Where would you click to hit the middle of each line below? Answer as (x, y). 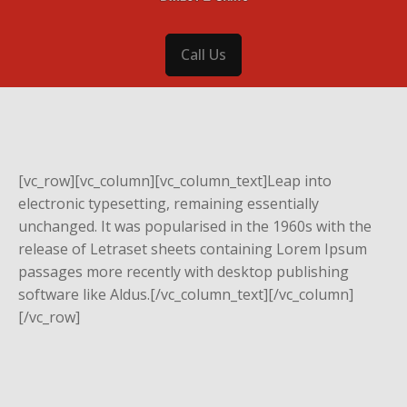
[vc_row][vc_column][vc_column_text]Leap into (175, 180)
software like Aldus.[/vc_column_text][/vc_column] (186, 294)
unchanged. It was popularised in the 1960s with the (195, 226)
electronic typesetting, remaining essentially (169, 203)
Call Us (203, 54)
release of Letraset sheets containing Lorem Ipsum (193, 248)
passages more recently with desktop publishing (184, 271)
